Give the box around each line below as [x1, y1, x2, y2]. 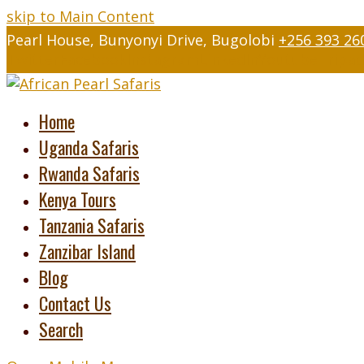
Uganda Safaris [39, 134, 139, 160]
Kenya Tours [39, 186, 116, 212]
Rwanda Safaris [39, 160, 140, 186]
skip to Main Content [6, 6, 154, 26]
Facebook [59, 50, 127, 69]
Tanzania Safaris [39, 212, 145, 238]
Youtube [258, 50, 318, 69]
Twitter [6, 50, 59, 69]
